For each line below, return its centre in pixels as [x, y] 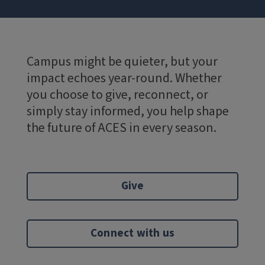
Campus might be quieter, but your [122, 62]
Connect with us [132, 233]
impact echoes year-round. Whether [124, 78]
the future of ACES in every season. [122, 128]
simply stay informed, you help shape [128, 111]
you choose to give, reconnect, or [117, 95]
